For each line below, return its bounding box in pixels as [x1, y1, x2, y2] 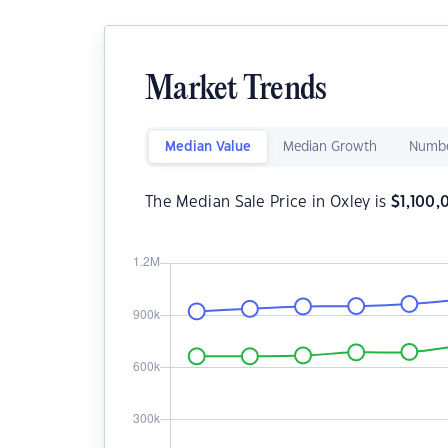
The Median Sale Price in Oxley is [145, 195, 391, 210]
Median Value [165, 141, 251, 153]
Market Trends [145, 73, 327, 108]
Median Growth [283, 141, 377, 153]
